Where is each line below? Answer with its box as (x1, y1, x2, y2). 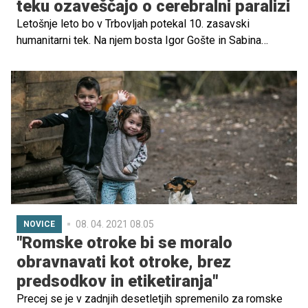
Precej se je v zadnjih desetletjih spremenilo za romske (16, 292, 283, 306)
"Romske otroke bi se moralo (16, 233, 232, 253)
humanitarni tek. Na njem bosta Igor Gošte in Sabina (16, 34, 261, 47)
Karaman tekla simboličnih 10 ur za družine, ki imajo (16, 50, 262, 64)
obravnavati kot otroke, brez (16, 252, 231, 272)
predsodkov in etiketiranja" (16, 272, 218, 291)
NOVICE (23, 219, 55, 230)
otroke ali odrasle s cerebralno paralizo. (16, 67, 206, 80)
